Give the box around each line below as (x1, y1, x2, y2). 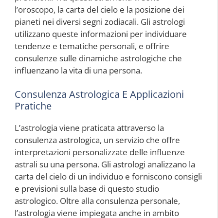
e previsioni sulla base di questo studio (15, 183, 159, 195)
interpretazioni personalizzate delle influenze (15, 146, 185, 158)
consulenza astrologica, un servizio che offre (15, 134, 180, 146)
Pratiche (15, 99, 52, 113)
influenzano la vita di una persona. (15, 64, 142, 76)
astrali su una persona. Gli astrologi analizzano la (15, 159, 195, 170)
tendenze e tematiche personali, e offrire (15, 40, 169, 52)
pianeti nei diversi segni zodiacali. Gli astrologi (15, 16, 185, 27)
